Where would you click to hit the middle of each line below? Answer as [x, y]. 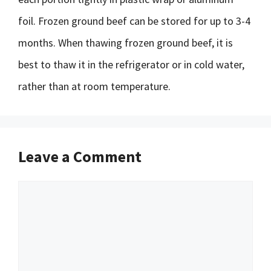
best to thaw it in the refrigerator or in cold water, [131, 64]
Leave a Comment [80, 156]
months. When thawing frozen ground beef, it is [126, 43]
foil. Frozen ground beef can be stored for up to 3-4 [134, 21]
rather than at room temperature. [94, 86]
